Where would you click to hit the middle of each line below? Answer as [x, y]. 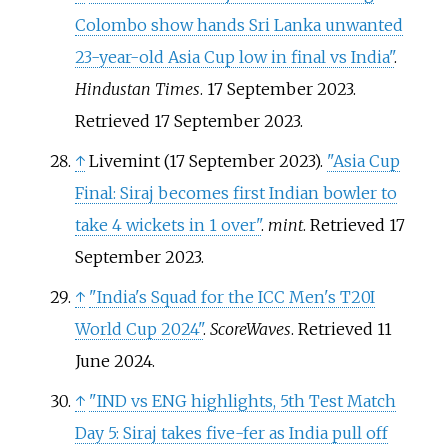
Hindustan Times [137, 89]
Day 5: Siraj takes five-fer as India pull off [231, 433]
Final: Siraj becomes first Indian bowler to [235, 193]
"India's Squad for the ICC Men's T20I [231, 297]
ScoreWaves [250, 329]
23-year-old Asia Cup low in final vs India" [234, 57]
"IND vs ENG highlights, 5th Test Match [242, 401]
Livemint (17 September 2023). [207, 161]
